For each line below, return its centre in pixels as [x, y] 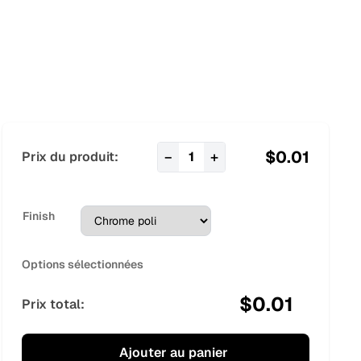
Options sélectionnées [82, 264]
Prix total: [53, 304]
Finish [38, 216]
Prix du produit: [70, 156]
